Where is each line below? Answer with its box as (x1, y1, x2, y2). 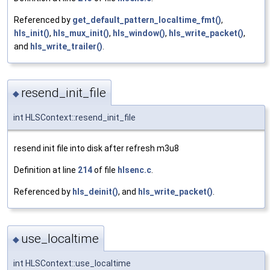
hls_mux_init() (53, 28, 109, 39)
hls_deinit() (72, 187, 118, 197)
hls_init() (14, 28, 49, 39)
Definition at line (14, 165, 78, 175)
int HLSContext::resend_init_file (13, 113, 136, 123)
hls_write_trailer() (30, 42, 102, 52)
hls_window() (113, 28, 165, 39)
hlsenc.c (118, 165, 151, 175)
